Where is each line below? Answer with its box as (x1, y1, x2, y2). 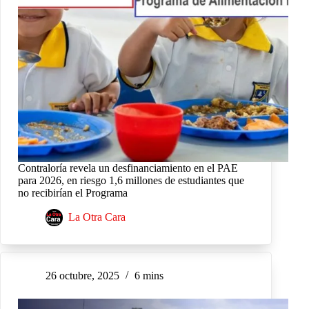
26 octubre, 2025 (46, 270, 119, 282)
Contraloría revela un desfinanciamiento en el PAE (18, 162, 238, 175)
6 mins (134, 270, 163, 282)
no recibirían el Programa (18, 187, 128, 199)
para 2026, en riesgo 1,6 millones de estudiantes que (18, 175, 244, 187)
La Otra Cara (68, 211, 126, 223)
